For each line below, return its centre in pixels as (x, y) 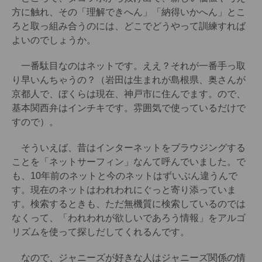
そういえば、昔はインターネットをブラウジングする (129, 148)
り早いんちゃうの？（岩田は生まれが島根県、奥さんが (129, 80)
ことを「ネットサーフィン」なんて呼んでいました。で (129, 162)
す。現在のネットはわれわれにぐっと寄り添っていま (124, 190)
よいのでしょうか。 (54, 40)
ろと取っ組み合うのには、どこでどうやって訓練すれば (129, 26)
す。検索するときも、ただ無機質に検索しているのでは (129, 204)
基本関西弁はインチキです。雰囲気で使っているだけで (129, 108)
